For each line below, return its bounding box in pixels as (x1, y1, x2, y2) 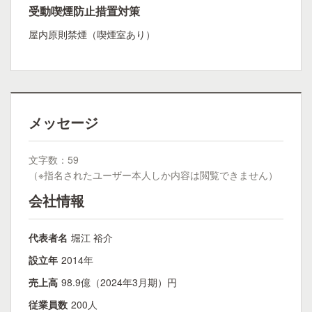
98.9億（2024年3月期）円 (61, 275, 177, 289)
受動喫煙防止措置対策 (29, 3, 140, 19)
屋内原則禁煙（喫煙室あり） (29, 27, 155, 41)
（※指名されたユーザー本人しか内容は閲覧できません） (29, 168, 278, 182)
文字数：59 (29, 153, 79, 166)
